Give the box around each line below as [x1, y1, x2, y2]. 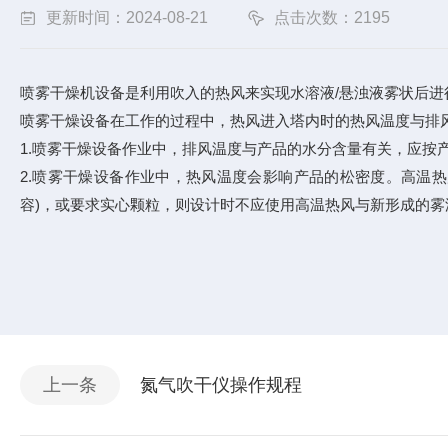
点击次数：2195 [274, 9, 390, 26]
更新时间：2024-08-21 [46, 9, 208, 26]
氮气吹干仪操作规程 [140, 375, 302, 395]
